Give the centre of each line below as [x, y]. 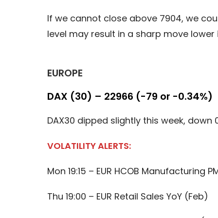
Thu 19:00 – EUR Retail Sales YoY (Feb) [127, 196]
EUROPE [65, 73]
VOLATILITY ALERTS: [89, 145]
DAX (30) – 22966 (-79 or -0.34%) [130, 96]
